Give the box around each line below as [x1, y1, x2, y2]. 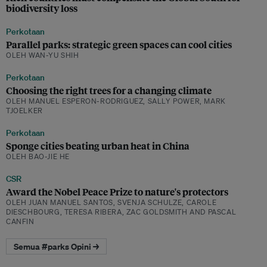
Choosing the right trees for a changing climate [6, 83, 212, 98]
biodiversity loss [6, 1, 77, 15]
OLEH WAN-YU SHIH [6, 50, 79, 61]
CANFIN [6, 216, 35, 227]
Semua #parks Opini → [14, 240, 99, 252]
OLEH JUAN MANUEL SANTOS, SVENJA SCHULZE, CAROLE [6, 197, 217, 208]
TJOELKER [6, 105, 43, 116]
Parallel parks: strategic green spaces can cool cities [6, 38, 232, 52]
